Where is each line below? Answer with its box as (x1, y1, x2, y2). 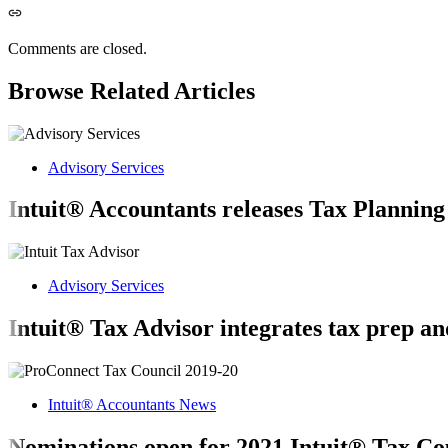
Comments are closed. (8, 39, 147, 57)
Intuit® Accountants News (48, 396, 216, 414)
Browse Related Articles (8, 77, 255, 104)
